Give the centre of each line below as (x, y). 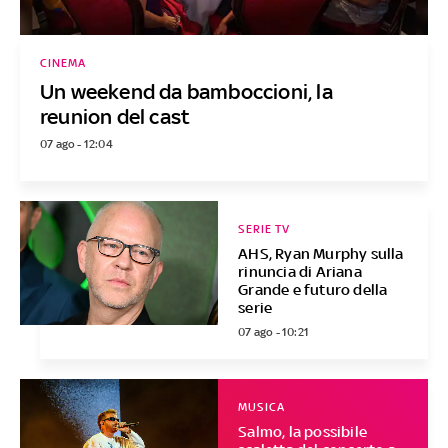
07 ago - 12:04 (76, 144)
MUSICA (262, 407)
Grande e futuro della (313, 290)
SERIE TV (264, 229)
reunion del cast (115, 117)
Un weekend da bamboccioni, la (186, 92)
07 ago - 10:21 (274, 332)
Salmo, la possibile (303, 432)
